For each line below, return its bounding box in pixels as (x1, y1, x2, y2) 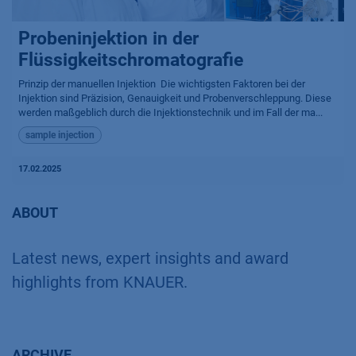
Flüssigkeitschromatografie (18, 48, 243, 71)
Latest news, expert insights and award (12, 249, 288, 269)
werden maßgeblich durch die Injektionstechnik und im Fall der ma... (18, 106, 323, 118)
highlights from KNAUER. (12, 273, 188, 292)
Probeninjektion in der (18, 27, 199, 49)
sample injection (25, 130, 95, 141)
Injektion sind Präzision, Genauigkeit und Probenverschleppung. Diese (18, 91, 331, 104)
